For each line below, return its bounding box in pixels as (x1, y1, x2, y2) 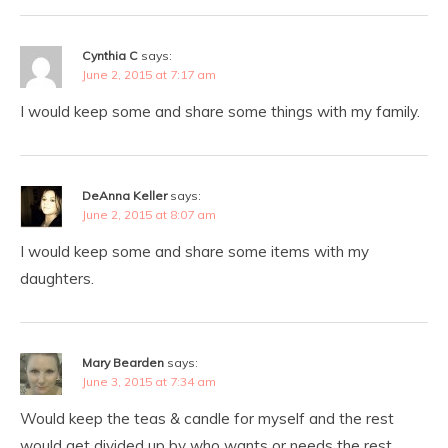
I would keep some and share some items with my (20, 242, 369, 261)
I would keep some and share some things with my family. (20, 102, 420, 121)
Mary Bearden (82, 355, 164, 370)
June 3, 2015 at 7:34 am (82, 374, 216, 389)
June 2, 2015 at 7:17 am (82, 67, 216, 82)
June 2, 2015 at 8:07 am (82, 207, 216, 222)
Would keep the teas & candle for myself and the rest (20, 409, 394, 428)
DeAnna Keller (82, 188, 167, 203)
